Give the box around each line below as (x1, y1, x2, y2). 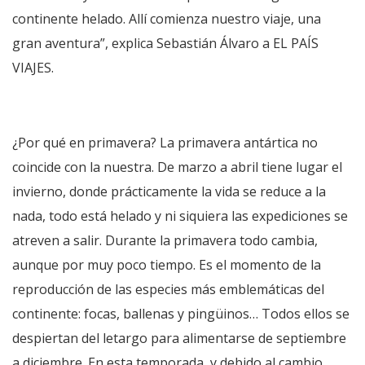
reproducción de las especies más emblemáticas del (12, 279, 324, 298)
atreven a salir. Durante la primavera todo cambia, (12, 231, 318, 249)
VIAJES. (12, 58, 54, 77)
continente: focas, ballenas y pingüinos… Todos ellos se (12, 304, 350, 323)
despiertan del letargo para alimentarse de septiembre (12, 328, 346, 347)
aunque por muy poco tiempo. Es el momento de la (12, 255, 321, 274)
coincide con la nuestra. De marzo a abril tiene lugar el (12, 157, 342, 176)
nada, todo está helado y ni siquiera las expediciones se (12, 206, 348, 225)
